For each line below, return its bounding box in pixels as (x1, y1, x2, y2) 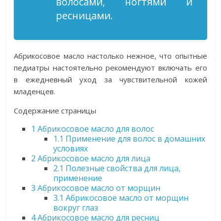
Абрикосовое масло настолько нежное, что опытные (14, 51, 207, 61)
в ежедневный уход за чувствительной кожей (14, 74, 207, 84)
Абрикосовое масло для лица (36, 153, 151, 164)
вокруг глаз (53, 202, 99, 213)
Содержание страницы (14, 106, 97, 115)
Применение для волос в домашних (64, 133, 206, 144)
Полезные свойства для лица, (64, 163, 181, 174)
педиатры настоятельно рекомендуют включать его (14, 63, 207, 73)
